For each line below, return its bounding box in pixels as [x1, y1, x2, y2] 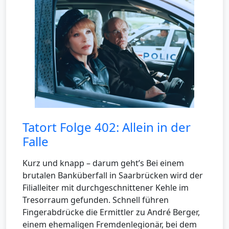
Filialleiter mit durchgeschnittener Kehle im [22, 182, 189, 194]
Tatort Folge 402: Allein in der [22, 119, 191, 136]
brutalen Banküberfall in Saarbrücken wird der [22, 170, 203, 181]
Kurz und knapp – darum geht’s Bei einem [22, 157, 184, 169]
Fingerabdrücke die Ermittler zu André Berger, [22, 207, 200, 218]
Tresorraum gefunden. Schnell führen [22, 194, 169, 206]
